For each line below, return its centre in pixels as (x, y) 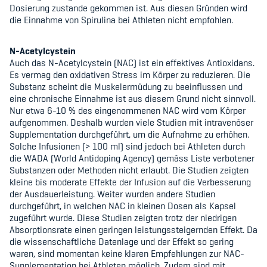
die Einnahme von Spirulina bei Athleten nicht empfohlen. (121, 20)
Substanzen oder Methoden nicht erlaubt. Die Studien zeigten (129, 170)
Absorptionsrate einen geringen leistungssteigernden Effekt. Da (133, 230)
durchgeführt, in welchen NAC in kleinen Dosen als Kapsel (123, 206)
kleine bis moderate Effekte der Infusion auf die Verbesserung (130, 182)
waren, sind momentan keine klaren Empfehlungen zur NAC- (127, 254)
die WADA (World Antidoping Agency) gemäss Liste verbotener (132, 158)
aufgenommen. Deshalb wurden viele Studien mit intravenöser (131, 122)
